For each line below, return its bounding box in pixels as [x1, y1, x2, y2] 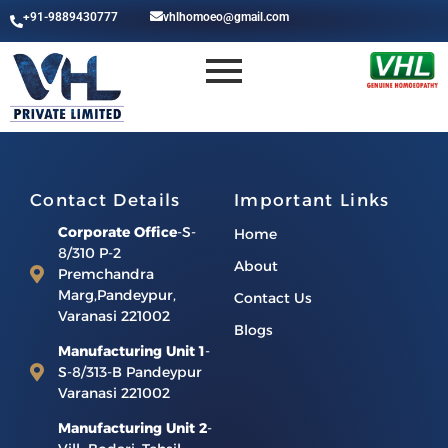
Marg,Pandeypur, [57, 285, 176, 304]
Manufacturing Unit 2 [57, 418, 207, 437]
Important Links [234, 189, 390, 210]
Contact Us [234, 288, 312, 307]
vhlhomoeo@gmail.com [163, 10, 290, 24]
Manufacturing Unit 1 [57, 341, 205, 360]
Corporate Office [57, 222, 177, 241]
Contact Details [30, 189, 181, 210]
